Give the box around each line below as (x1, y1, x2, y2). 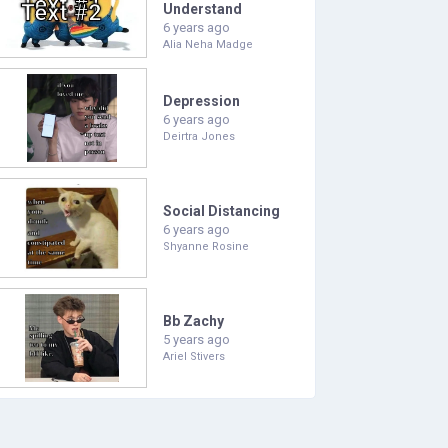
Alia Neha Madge (163, 38, 253, 51)
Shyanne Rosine (163, 240, 249, 253)
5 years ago (163, 332, 230, 347)
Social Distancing (163, 203, 280, 219)
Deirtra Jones (163, 130, 235, 143)
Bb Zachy (163, 313, 224, 329)
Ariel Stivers (163, 350, 225, 363)
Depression (163, 93, 240, 109)
